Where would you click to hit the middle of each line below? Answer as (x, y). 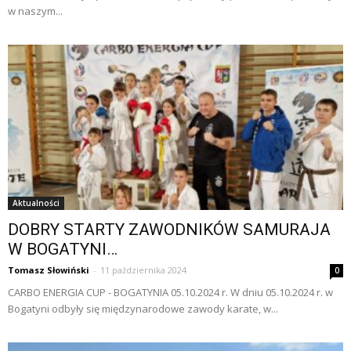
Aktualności (36, 203)
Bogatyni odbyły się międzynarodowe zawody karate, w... (143, 309)
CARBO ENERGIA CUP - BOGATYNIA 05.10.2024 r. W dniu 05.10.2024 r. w (170, 293)
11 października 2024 (143, 270)
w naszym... (35, 11)
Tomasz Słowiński (49, 270)
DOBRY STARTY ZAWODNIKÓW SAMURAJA (169, 230)
